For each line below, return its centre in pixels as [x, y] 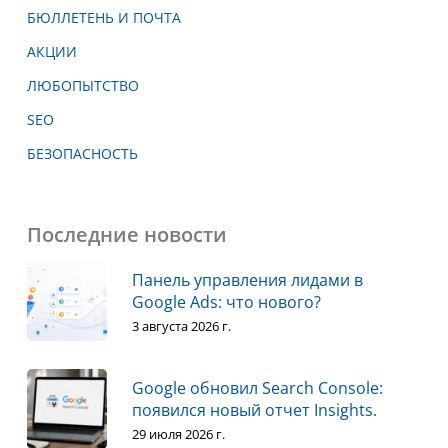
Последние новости [126, 235]
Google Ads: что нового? [226, 302]
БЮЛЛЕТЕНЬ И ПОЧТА [103, 18]
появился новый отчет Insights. [254, 410]
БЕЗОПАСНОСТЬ [82, 154]
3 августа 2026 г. [181, 326]
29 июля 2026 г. [178, 434]
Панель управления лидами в [247, 280]
